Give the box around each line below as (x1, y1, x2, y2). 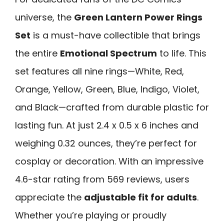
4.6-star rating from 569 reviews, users (15, 172, 189, 185)
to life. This (157, 46, 206, 59)
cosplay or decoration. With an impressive (15, 154, 203, 167)
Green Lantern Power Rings (74, 10, 202, 23)
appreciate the (15, 190, 84, 203)
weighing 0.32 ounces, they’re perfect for (15, 136, 197, 149)
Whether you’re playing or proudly (15, 208, 166, 221)
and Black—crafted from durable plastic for (15, 100, 209, 113)
